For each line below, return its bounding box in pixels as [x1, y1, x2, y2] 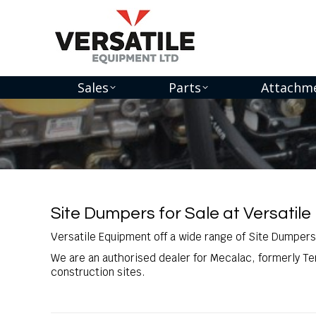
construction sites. [51, 265, 145, 279]
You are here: [51, 127, 118, 140]
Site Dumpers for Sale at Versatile [51, 205, 311, 222]
